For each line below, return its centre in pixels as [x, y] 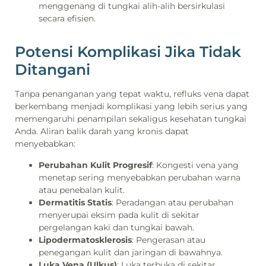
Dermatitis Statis [75, 202]
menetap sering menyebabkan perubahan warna [140, 177]
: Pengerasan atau [169, 240]
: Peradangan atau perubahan [172, 202]
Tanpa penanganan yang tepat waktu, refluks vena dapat [132, 94]
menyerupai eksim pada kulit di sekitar [119, 215]
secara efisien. [67, 19]
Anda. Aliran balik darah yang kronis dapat [102, 132]
